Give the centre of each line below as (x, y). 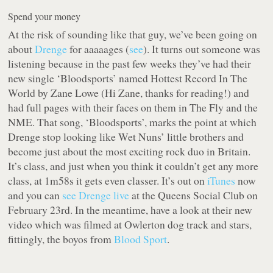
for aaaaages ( (98, 49)
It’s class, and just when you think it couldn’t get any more (133, 166)
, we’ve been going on (211, 34)
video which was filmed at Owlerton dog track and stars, (130, 225)
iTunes (222, 181)
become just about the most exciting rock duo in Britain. (129, 151)
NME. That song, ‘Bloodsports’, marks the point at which (133, 122)
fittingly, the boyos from (61, 239)
